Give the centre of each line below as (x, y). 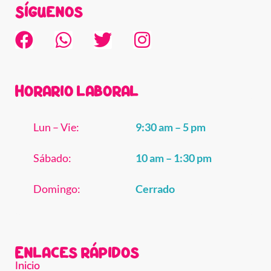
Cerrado (155, 189)
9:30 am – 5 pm (171, 127)
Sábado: (52, 158)
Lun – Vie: (56, 127)
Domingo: (57, 189)
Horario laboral (77, 91)
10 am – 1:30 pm (174, 158)
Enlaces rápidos (77, 253)
